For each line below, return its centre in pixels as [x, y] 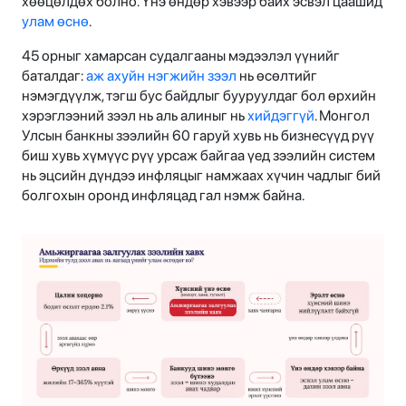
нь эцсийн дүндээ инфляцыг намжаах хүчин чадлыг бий [201, 175]
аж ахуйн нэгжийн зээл [161, 75]
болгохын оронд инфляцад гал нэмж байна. [164, 195]
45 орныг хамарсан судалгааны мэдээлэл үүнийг [181, 55]
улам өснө [55, 21]
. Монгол [342, 115]
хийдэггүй [281, 115]
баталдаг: [54, 75]
